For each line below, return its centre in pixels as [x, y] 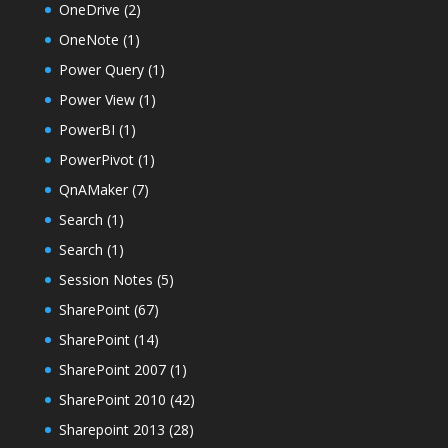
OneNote [88, 39]
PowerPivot [96, 159]
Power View [96, 99]
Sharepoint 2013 [111, 429]
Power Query [101, 69]
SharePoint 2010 [112, 399]
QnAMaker [93, 189]
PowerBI [86, 129]
